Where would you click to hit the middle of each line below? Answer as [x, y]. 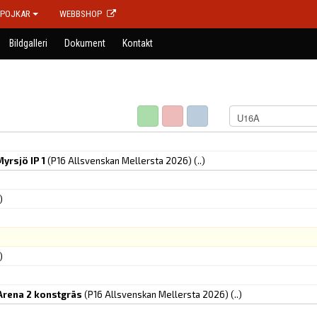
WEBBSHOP [81, 14]
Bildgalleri [28, 43]
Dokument [85, 43]
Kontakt [138, 43]
